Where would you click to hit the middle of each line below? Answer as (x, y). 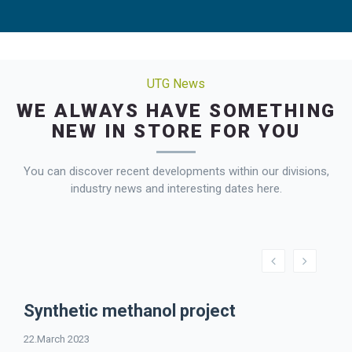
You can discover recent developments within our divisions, (176, 171)
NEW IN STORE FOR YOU (176, 131)
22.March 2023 (57, 339)
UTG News (176, 83)
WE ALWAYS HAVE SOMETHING (176, 110)
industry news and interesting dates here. (176, 188)
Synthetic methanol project (130, 310)
